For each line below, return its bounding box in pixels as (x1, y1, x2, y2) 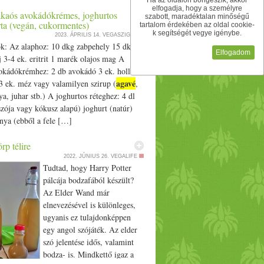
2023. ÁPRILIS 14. (54, 32, 101, 38)
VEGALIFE (108, 153, 139, 159)
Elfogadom (216, 48, 251, 57)
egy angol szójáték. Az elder (42, 224, 137, 235)
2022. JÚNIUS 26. (63, 153, 109, 159)
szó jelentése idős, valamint (42, 236, 134, 247)
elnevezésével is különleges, (42, 199, 136, 210)
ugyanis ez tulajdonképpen (42, 212, 131, 223)
